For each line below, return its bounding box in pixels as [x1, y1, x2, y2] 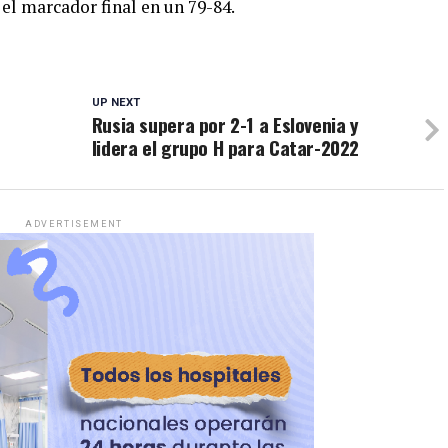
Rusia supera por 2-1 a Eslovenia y [91, 110, 359, 140]
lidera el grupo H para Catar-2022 [91, 133, 360, 163]
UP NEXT [91, 96, 140, 110]
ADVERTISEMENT [24, 219, 124, 230]
